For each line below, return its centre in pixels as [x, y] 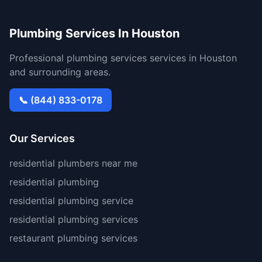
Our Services [42, 138]
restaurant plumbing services [73, 238]
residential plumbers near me [73, 163]
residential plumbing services [74, 219]
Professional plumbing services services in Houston [123, 58]
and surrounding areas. [60, 72]
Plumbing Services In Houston [94, 33]
